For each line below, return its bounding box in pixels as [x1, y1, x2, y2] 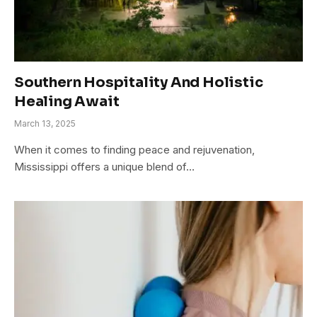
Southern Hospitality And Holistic [14, 74, 263, 92]
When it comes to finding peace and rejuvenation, [14, 143, 255, 157]
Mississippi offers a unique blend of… [14, 160, 195, 174]
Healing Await [14, 93, 120, 111]
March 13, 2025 [14, 118, 76, 129]
